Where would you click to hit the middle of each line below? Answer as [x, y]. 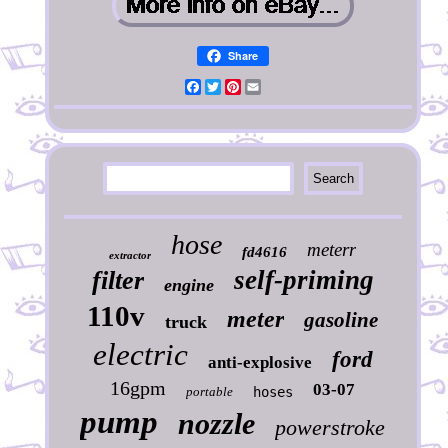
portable [210, 392]
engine [188, 285]
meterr [332, 250]
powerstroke [330, 428]
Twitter [242, 87]
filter [117, 281]
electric [140, 355]
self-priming [303, 280]
